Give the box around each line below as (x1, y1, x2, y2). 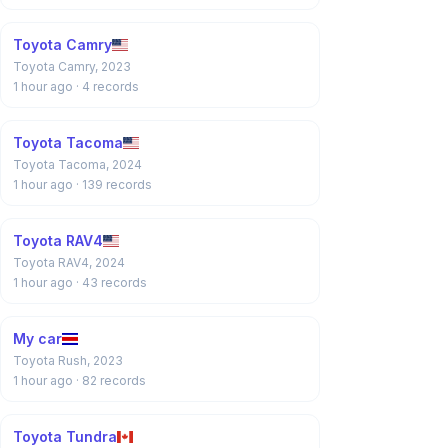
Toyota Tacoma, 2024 (13, 157, 142, 172)
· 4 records (76, 79, 139, 94)
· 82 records (76, 373, 146, 388)
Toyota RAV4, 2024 (13, 255, 125, 270)
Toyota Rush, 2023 (13, 353, 123, 368)
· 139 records (76, 177, 152, 192)
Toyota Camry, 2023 (13, 59, 131, 74)
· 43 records (76, 275, 147, 290)
